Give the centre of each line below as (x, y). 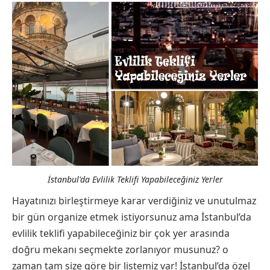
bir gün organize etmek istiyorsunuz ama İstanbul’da (132, 217)
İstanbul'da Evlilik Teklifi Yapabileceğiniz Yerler (135, 179)
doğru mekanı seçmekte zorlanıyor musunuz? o (120, 249)
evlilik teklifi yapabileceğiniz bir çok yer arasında (121, 233)
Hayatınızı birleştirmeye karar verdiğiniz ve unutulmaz (134, 200)
